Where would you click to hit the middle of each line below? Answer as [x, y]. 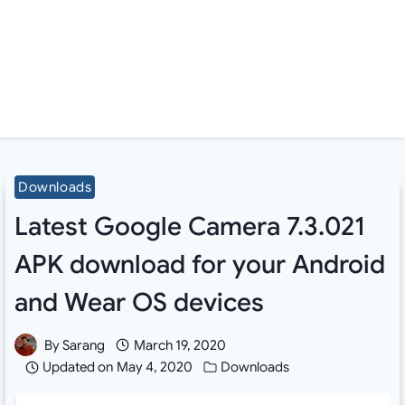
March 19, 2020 [179, 345]
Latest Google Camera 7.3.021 [189, 226]
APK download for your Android [199, 264]
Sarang [84, 345]
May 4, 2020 [154, 367]
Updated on [78, 367]
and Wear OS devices [139, 302]
